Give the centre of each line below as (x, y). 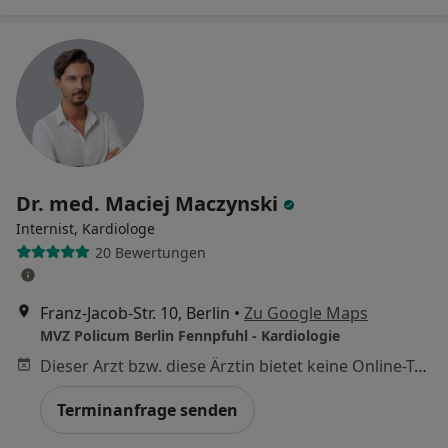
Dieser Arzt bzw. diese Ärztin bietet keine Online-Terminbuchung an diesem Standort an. (420, 366)
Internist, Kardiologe (85, 229)
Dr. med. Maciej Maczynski (149, 204)
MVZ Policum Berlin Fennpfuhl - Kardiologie (190, 336)
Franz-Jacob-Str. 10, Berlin (135, 313)
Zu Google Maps (306, 313)
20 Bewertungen (150, 252)
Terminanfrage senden (147, 410)
